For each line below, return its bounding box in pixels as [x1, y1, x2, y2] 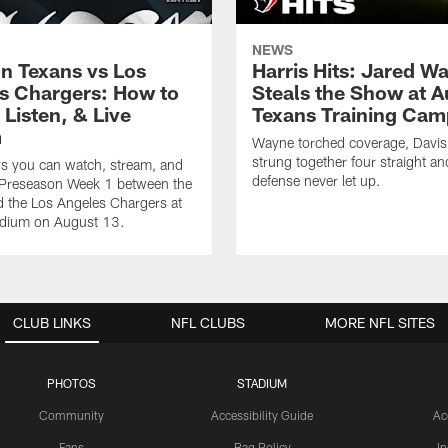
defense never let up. [252, 172, 381, 190]
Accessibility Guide [211, 408, 313, 423]
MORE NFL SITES [325, 314, 435, 332]
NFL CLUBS [171, 314, 245, 332]
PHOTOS [47, 376, 97, 391]
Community [39, 408, 105, 423]
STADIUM [237, 376, 287, 391]
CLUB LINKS [13, 314, 91, 332]
